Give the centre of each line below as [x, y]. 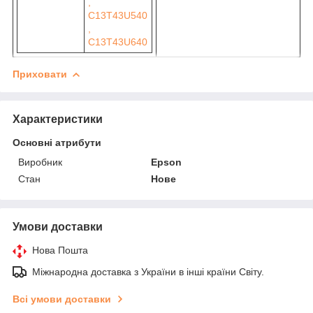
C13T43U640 [118, 42]
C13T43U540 [118, 15]
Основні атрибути [57, 142]
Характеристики [58, 119]
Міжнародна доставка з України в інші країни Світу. [148, 271]
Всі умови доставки [62, 299]
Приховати [40, 74]
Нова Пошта [60, 250]
